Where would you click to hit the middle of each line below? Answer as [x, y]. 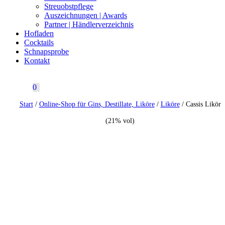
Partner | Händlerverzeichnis [89, 24]
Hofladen [39, 33]
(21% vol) [120, 121]
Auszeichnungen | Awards [86, 15]
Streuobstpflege [69, 6]
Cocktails [39, 42]
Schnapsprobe [46, 51]
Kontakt [37, 60]
